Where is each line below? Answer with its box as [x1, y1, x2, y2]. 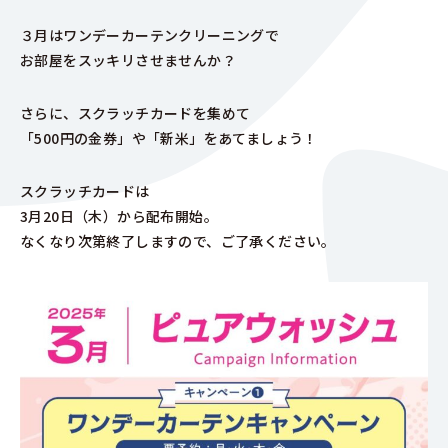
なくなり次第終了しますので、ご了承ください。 [20, 231, 336, 251]
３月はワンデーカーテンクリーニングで [20, 25, 280, 45]
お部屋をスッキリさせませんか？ [20, 50, 236, 70]
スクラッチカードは [20, 181, 150, 201]
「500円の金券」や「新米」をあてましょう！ [20, 128, 318, 148]
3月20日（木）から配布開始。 [20, 206, 218, 226]
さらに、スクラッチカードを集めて [20, 103, 251, 123]
